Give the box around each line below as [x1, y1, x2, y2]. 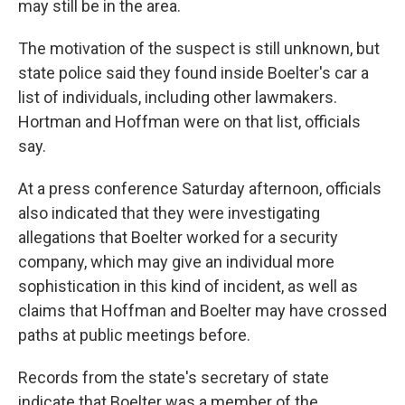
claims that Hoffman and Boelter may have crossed [18, 301, 387, 320]
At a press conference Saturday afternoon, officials [18, 179, 381, 198]
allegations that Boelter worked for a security [18, 228, 338, 247]
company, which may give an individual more [18, 252, 334, 271]
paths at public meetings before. [18, 325, 250, 344]
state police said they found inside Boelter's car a [18, 63, 369, 82]
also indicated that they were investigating [18, 203, 320, 222]
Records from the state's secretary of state [18, 368, 329, 387]
